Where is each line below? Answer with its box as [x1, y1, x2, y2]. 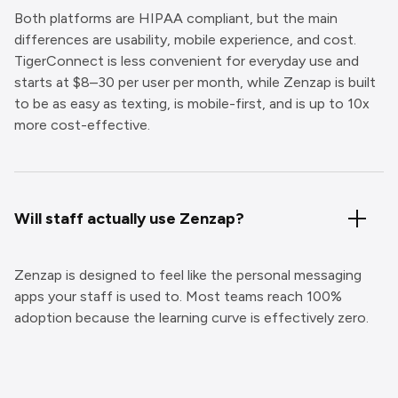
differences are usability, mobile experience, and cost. [14, 30, 356, 48]
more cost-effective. [14, 115, 150, 133]
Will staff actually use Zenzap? [14, 208, 244, 228]
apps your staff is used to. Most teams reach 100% [14, 287, 342, 305]
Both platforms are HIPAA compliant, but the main [14, 9, 338, 27]
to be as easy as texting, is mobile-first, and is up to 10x [14, 94, 370, 112]
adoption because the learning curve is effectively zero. [14, 308, 369, 326]
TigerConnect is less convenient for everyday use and [14, 52, 359, 69]
